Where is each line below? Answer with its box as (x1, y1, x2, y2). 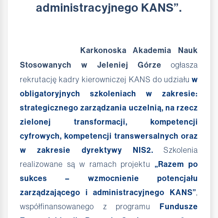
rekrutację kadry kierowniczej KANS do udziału (20, 74, 192, 84)
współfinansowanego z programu (20, 201, 160, 211)
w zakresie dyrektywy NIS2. (20, 145, 153, 155)
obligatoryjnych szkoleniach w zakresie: (20, 89, 198, 98)
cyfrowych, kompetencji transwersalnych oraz (20, 131, 198, 141)
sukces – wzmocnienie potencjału (20, 173, 198, 183)
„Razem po (154, 159, 198, 169)
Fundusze (160, 201, 198, 211)
